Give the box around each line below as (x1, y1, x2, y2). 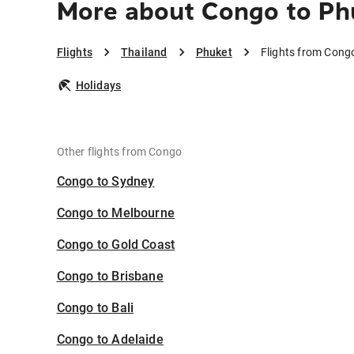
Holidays (75, 79, 122, 92)
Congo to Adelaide (56, 332, 164, 348)
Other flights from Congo (56, 145, 183, 159)
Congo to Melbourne (56, 205, 175, 221)
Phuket (195, 46, 232, 59)
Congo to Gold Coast (56, 237, 175, 253)
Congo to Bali (56, 300, 134, 316)
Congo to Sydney (56, 174, 155, 190)
